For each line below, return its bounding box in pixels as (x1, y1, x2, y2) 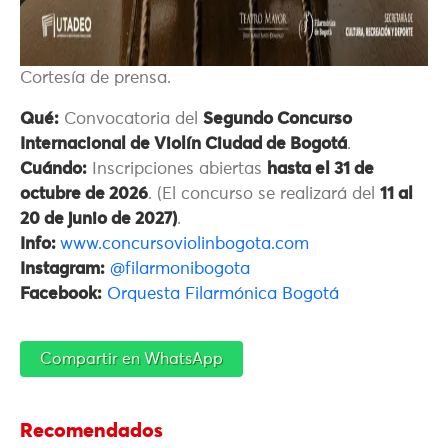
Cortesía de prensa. (20, 70, 171, 88)
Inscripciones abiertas (87, 161, 267, 179)
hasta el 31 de (267, 161, 374, 179)
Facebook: (20, 286, 102, 304)
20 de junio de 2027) (20, 211, 177, 229)
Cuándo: (20, 161, 87, 179)
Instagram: (20, 261, 105, 279)
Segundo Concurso (203, 111, 352, 129)
